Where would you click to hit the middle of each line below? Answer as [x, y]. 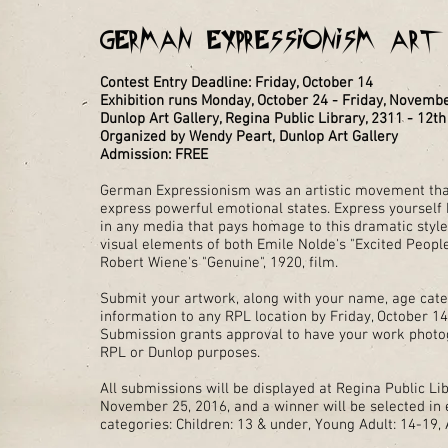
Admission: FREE [154, 155]
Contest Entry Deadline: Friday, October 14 [236, 83]
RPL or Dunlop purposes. [180, 353]
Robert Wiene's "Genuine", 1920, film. [219, 263]
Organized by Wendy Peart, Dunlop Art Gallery [249, 137]
